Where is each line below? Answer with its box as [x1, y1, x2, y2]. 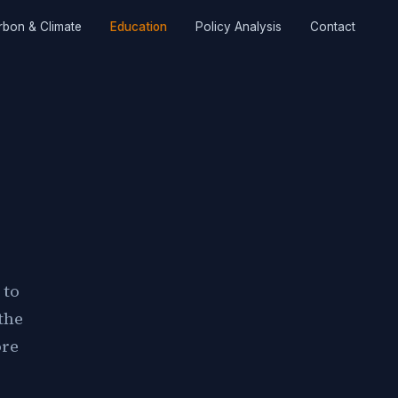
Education [110, 19, 167, 34]
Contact [310, 19, 355, 34]
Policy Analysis [195, 19, 282, 34]
